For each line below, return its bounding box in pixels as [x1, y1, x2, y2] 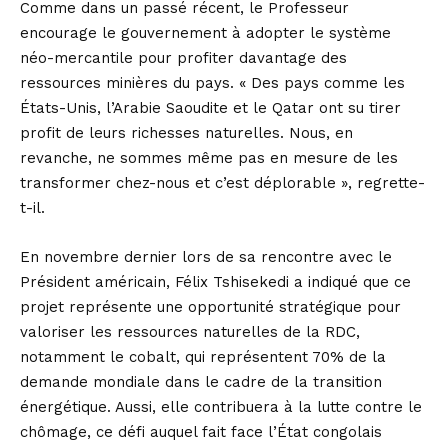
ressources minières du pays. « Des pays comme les [20, 73, 405, 92]
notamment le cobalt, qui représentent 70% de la [20, 347, 386, 366]
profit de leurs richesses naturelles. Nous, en [20, 123, 353, 142]
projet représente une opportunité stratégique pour [20, 297, 401, 316]
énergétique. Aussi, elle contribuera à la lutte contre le [20, 397, 422, 416]
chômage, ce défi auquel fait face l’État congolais [20, 422, 382, 441]
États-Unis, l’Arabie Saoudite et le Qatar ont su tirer [20, 98, 401, 117]
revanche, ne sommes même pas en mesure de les [20, 148, 398, 167]
